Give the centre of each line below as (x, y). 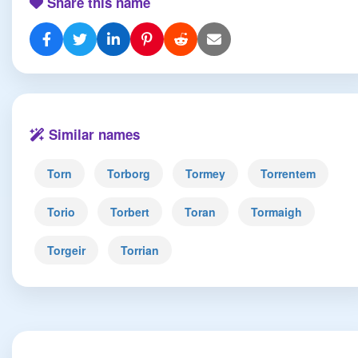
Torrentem (288, 173)
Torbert (130, 212)
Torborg (129, 173)
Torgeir (66, 250)
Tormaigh (276, 212)
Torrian (140, 250)
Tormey (205, 173)
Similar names (92, 134)
